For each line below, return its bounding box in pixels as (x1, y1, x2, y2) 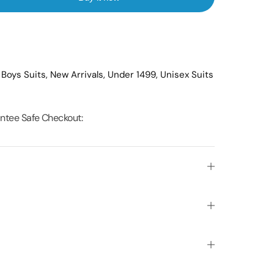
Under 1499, (108, 68, 161, 81)
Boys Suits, (1, 68, 51, 81)
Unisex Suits (160, 68, 214, 81)
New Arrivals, (50, 68, 108, 81)
